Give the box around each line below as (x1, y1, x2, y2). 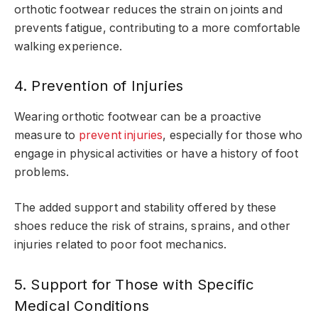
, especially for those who (163, 128, 303, 142)
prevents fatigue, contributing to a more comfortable (14, 21, 301, 35)
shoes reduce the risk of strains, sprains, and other (14, 219, 291, 234)
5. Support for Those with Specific (14, 275, 255, 293)
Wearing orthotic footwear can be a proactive (14, 109, 262, 124)
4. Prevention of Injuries (14, 77, 183, 95)
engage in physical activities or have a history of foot (14, 146, 298, 160)
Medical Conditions (14, 296, 149, 314)
